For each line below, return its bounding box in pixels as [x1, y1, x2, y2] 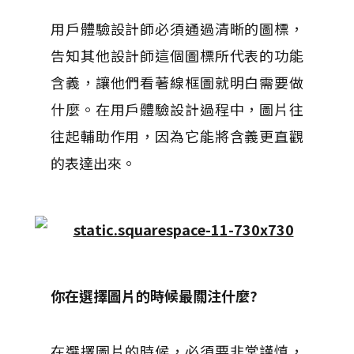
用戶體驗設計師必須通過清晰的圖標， [51, 18, 303, 39]
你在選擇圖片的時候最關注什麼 [51, 285, 250, 306]
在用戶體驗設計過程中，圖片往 [95, 99, 303, 119]
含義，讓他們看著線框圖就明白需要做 [51, 72, 303, 92]
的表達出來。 [51, 153, 136, 173]
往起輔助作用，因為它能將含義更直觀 [51, 126, 303, 146]
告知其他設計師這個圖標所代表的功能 [51, 45, 303, 66]
